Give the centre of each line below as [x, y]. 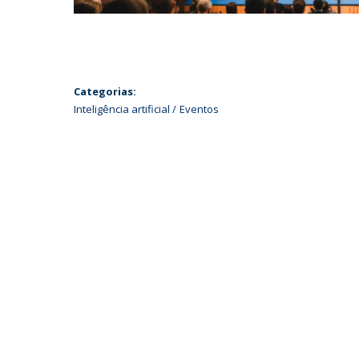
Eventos [199, 109]
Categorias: [105, 91]
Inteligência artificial [122, 109]
